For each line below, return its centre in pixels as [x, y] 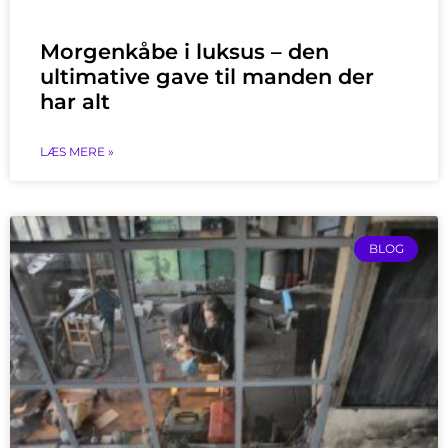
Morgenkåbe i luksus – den [184, 51]
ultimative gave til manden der [207, 76]
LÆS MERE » [77, 151]
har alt [75, 101]
